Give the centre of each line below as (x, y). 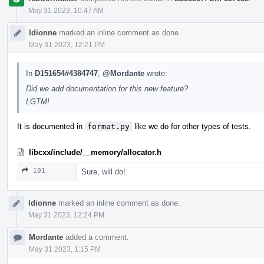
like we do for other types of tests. (192, 126)
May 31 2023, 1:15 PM (65, 249)
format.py (108, 126)
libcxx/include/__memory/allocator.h (95, 152)
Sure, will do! (103, 171)
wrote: (156, 73)
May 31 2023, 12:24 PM (66, 215)
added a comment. (96, 237)
